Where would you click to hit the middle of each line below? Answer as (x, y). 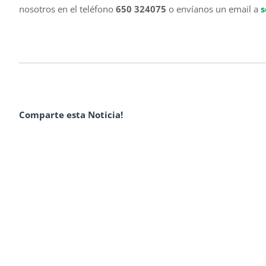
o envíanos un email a (213, 9)
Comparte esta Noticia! (71, 114)
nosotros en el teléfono (67, 9)
